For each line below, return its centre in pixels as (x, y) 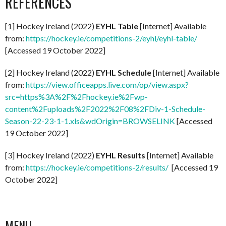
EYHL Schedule (124, 72)
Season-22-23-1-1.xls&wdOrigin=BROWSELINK (90, 121)
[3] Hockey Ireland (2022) (50, 155)
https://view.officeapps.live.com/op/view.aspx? (107, 84)
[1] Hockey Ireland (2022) (50, 26)
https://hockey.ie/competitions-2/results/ (97, 167)
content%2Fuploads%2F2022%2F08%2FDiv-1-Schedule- (105, 108)
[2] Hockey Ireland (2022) (50, 72)
